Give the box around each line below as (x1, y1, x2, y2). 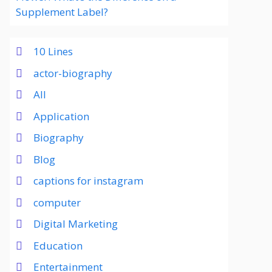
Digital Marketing (33, 217, 118, 231)
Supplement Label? (16, 5, 108, 19)
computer (33, 195, 81, 209)
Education (33, 238, 83, 253)
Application (33, 109, 89, 123)
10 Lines (33, 44, 73, 58)
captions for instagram (33, 174, 143, 188)
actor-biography (33, 66, 112, 80)
